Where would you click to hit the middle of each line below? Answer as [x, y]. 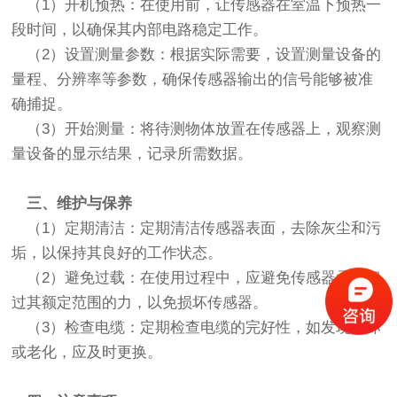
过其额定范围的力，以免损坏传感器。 [140, 303]
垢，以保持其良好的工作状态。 [117, 253]
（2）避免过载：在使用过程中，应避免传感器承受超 [197, 278]
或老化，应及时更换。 [87, 353]
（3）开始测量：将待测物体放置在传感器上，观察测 [197, 129]
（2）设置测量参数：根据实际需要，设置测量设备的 [197, 55]
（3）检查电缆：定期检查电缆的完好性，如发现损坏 [197, 328]
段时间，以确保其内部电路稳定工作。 [140, 30]
